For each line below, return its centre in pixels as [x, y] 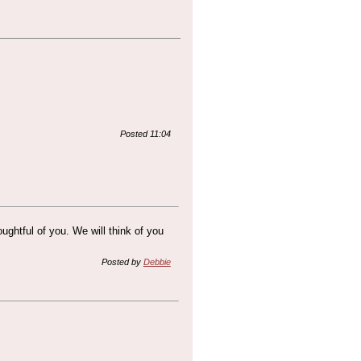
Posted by [122, 262]
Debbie [157, 262]
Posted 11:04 [145, 134]
